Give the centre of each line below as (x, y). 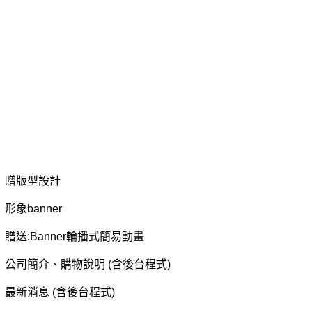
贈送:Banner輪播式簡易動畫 (74, 236)
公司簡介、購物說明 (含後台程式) (87, 264)
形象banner (33, 208)
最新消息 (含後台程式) (60, 292)
